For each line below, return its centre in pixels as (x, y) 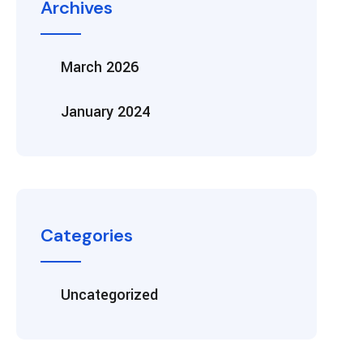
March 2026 (100, 67)
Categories (87, 235)
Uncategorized (109, 295)
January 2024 (105, 112)
